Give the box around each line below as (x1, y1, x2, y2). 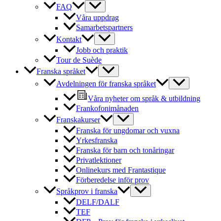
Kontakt (56, 35, 81, 43)
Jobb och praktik (76, 45, 128, 54)
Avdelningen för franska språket (56, 79, 156, 88)
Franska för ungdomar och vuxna (76, 126, 180, 135)
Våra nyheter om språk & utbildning (88, 94, 200, 103)
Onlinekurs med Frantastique (76, 165, 166, 174)
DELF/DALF (76, 197, 119, 206)
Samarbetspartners (76, 23, 133, 32)
